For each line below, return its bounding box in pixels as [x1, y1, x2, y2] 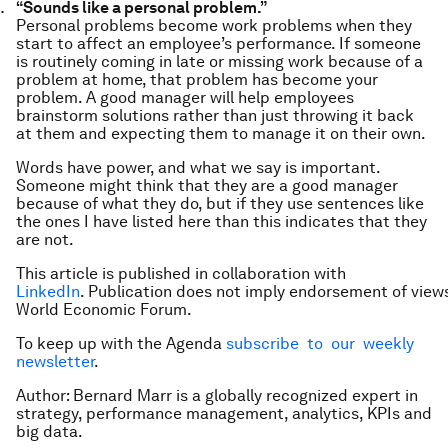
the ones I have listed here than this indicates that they [16, 212, 427, 231]
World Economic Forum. [16, 300, 192, 319]
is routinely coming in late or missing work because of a [16, 52, 423, 71]
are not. [16, 230, 74, 249]
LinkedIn [16, 282, 80, 301]
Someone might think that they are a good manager [16, 176, 398, 195]
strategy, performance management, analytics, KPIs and [16, 404, 432, 423]
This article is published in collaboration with [16, 264, 346, 283]
